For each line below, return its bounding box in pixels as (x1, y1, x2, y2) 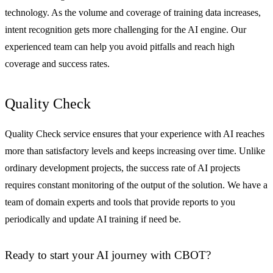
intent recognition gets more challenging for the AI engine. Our (5, 24, 246, 35)
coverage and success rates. (5, 58, 110, 69)
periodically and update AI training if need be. (5, 213, 181, 224)
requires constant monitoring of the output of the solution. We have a (5, 179, 268, 190)
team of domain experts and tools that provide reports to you (5, 196, 235, 207)
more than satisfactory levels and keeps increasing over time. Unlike (5, 145, 265, 156)
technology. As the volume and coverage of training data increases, (5, 7, 261, 18)
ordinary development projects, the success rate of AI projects (5, 162, 240, 173)
